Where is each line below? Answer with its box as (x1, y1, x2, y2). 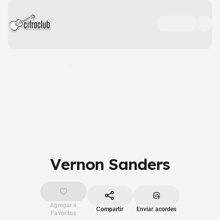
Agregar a (50, 202, 77, 209)
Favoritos (51, 210, 77, 217)
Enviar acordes (136, 206, 177, 213)
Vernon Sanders (50, 154, 170, 174)
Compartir (96, 206, 124, 213)
